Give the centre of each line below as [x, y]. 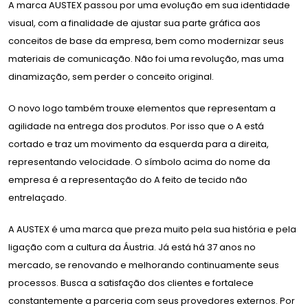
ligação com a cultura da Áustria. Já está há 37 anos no [132, 247]
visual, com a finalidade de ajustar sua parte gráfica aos [134, 23]
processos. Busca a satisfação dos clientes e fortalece [131, 283]
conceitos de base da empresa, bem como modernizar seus [146, 41]
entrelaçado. [37, 198]
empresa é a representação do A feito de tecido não [128, 180]
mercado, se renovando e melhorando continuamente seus [144, 265]
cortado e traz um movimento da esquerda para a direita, [139, 144]
